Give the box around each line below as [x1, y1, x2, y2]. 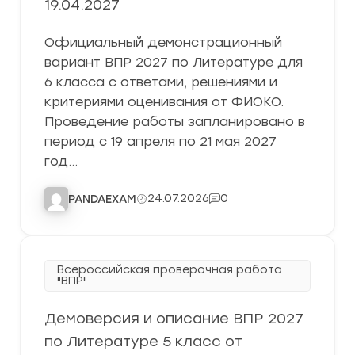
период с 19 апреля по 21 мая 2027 [44, 134, 277, 149]
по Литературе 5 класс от [44, 333, 242, 350]
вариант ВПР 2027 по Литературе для [44, 55, 303, 70]
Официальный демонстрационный [44, 35, 282, 50]
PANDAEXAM [68, 193, 136, 206]
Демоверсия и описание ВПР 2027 [44, 310, 303, 327]
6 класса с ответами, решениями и [44, 74, 277, 90]
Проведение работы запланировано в [44, 114, 305, 129]
